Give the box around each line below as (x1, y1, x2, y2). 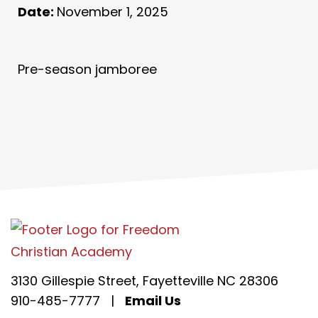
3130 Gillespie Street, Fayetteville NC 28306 (11, 272, 278, 290)
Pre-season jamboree (18, 60, 157, 78)
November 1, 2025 (57, 3, 168, 21)
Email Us (125, 292, 181, 309)
